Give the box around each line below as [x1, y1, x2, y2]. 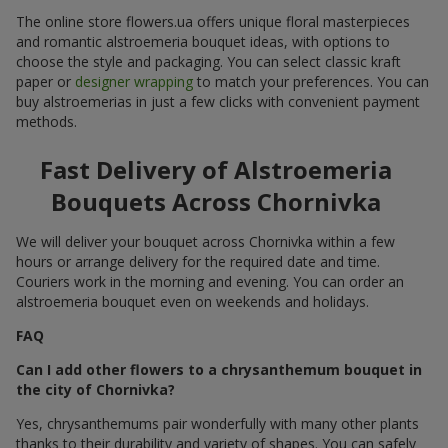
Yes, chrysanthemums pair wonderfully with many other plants [16, 413, 419, 433]
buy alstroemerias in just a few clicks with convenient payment [16, 91, 420, 111]
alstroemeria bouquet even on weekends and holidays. [16, 291, 369, 311]
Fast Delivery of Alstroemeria [40, 152, 392, 186]
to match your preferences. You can [193, 71, 429, 91]
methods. [16, 111, 77, 131]
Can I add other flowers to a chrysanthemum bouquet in [16, 359, 422, 379]
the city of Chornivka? [16, 379, 175, 399]
